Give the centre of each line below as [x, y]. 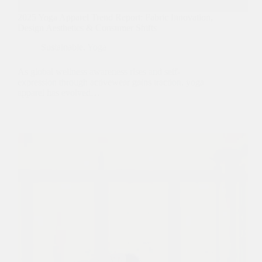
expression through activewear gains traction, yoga [111, 82]
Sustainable [62, 47]
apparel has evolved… [59, 93]
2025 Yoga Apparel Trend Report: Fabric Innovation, [115, 18]
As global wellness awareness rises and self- [99, 72]
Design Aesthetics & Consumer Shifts [87, 28]
